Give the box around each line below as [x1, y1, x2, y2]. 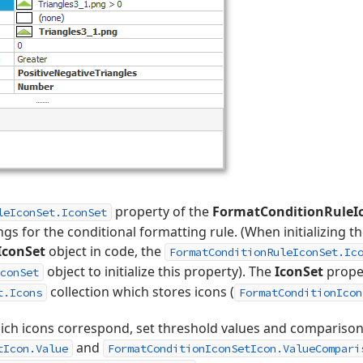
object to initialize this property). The [44, 263, 275, 280]
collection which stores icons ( [47, 283, 234, 301]
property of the [112, 203, 212, 220]
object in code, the [45, 242, 164, 260]
